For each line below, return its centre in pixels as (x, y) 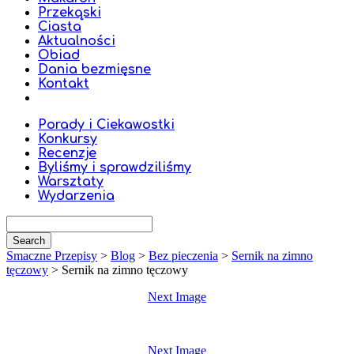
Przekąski (70, 13)
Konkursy (68, 139)
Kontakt (64, 84)
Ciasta (60, 27)
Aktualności (77, 41)
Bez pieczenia (183, 256)
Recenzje (67, 153)
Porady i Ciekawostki (106, 125)
